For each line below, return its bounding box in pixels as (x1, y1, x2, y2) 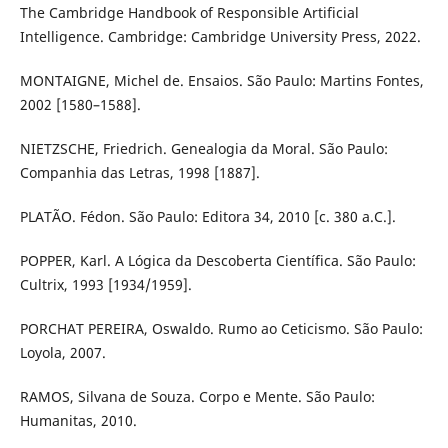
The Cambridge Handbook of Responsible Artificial (19, 2, 359, 22)
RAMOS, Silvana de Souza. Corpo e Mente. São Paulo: (19, 387, 375, 407)
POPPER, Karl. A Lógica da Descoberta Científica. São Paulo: (19, 251, 416, 271)
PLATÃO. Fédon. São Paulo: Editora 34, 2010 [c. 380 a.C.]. (19, 207, 396, 226)
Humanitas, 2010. (19, 411, 137, 431)
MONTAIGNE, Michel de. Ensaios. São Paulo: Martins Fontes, (19, 70, 424, 90)
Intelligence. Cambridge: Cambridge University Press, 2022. (19, 26, 421, 46)
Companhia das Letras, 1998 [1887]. (19, 162, 260, 182)
